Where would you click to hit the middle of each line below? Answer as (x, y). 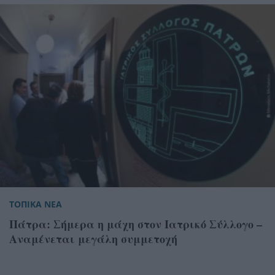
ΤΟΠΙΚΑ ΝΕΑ (36, 204)
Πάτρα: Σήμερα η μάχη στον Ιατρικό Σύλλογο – (136, 224)
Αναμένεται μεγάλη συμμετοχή (93, 239)
